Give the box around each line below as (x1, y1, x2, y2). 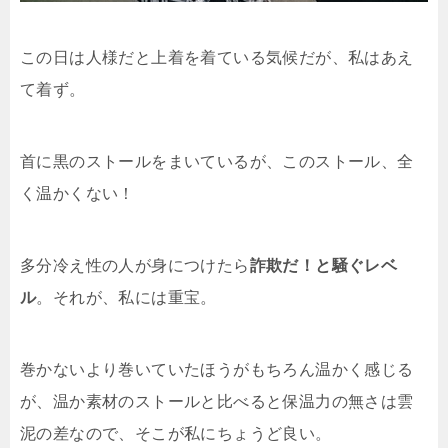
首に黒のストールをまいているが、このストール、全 (20, 153, 414, 171)
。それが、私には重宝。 (36, 289, 217, 307)
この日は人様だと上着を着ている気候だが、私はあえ (20, 49, 414, 67)
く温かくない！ (20, 185, 135, 203)
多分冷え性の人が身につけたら (20, 257, 250, 275)
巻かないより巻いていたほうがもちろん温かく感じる (20, 361, 414, 379)
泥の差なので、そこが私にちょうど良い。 (20, 425, 332, 443)
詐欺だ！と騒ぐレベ (249, 257, 398, 275)
